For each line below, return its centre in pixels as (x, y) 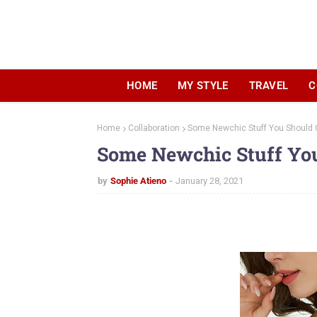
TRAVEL (269, 86)
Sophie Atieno (138, 181)
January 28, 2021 (209, 181)
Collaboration (154, 128)
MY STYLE (203, 86)
